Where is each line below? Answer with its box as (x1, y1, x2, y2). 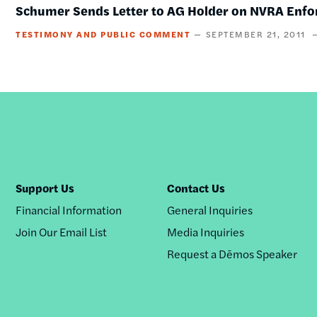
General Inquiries (167, 202, 253, 218)
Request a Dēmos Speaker (167, 246, 298, 262)
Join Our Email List (15, 224, 107, 240)
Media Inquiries (167, 224, 245, 240)
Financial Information (15, 202, 122, 218)
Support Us (15, 180, 74, 196)
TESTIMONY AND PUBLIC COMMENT (16, 28, 191, 40)
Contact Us (167, 180, 226, 196)
